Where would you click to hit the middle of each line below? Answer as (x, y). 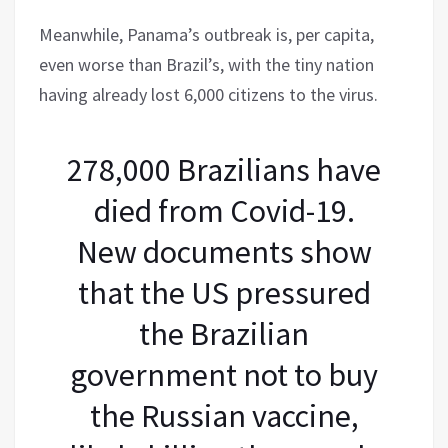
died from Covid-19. (224, 210)
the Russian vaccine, (224, 415)
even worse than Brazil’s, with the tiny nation (206, 64)
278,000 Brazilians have (224, 169)
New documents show (224, 251)
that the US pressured (224, 292)
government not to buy (224, 374)
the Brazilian (224, 333)
